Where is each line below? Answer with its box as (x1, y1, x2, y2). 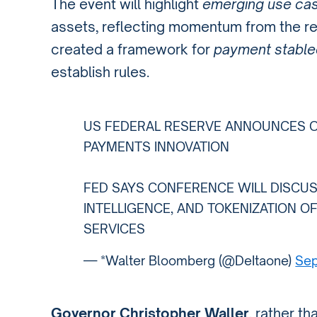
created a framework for (51, 40, 214, 58)
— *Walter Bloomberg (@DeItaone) (83, 252, 296, 268)
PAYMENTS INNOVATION (83, 139, 230, 155)
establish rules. (51, 63, 149, 81)
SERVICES (83, 221, 146, 237)
